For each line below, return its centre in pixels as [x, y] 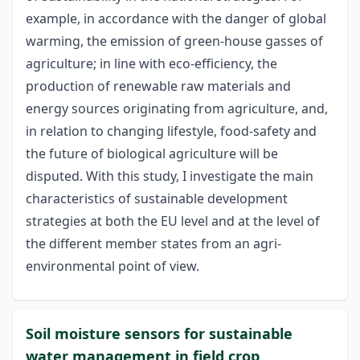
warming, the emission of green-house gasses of [174, 41]
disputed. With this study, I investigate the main [170, 176]
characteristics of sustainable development [157, 199]
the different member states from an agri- [153, 244]
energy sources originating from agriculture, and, [177, 109]
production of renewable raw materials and [158, 86]
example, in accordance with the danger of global [176, 19]
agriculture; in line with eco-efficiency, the [151, 64]
